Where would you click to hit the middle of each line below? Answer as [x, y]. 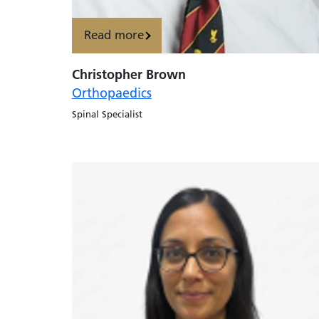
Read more [114, 35]
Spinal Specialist [107, 114]
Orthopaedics [111, 93]
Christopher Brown [129, 74]
